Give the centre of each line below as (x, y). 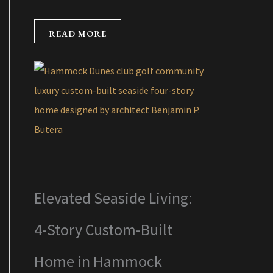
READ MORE (78, 33)
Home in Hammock (98, 261)
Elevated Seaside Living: (113, 197)
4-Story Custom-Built (103, 229)
